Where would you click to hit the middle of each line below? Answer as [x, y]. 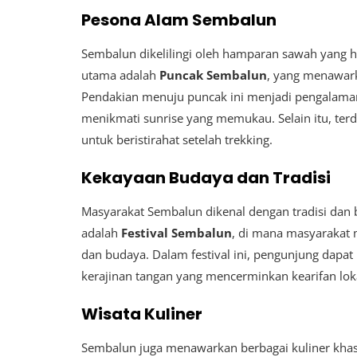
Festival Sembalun [177, 233]
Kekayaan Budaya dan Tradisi [206, 178]
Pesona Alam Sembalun [179, 20]
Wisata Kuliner [142, 314]
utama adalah [120, 75]
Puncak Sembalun [213, 75]
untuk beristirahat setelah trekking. [177, 140]
